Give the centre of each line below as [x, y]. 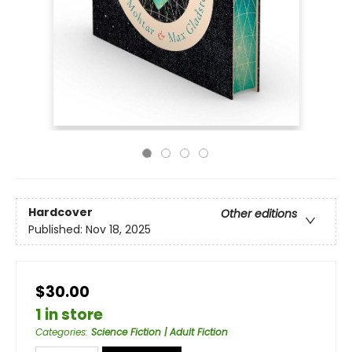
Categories [60, 332]
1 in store [69, 315]
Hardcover [60, 213]
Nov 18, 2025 [118, 230]
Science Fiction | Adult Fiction [159, 332]
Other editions [259, 214]
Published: [57, 230]
